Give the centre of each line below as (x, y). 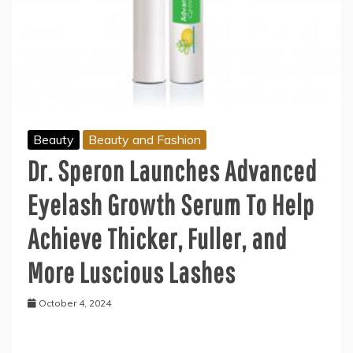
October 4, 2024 (75, 303)
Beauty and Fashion (145, 139)
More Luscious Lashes (132, 272)
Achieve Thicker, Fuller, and (157, 238)
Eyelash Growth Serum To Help (171, 204)
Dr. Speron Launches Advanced (172, 170)
